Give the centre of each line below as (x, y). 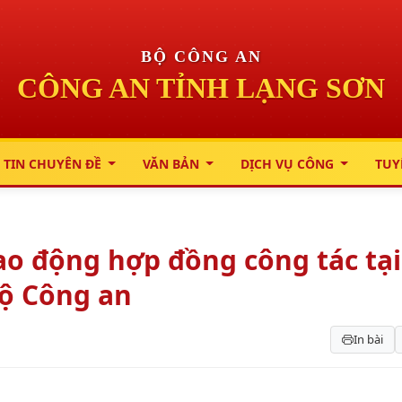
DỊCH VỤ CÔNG (288, 163)
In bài (368, 339)
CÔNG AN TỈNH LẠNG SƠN (201, 88)
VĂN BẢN (172, 163)
